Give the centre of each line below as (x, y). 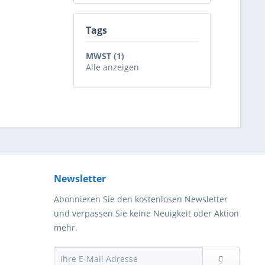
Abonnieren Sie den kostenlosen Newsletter (141, 199)
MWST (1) (105, 56)
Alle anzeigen (112, 67)
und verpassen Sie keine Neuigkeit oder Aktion (146, 213)
